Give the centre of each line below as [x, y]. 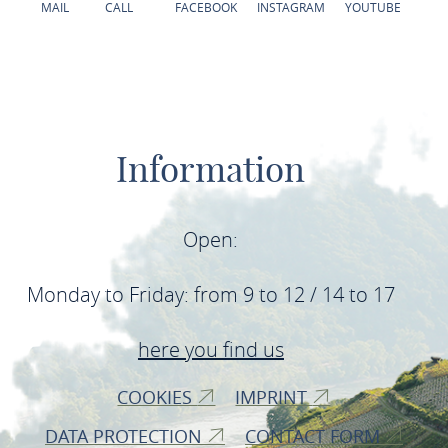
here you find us [210, 350]
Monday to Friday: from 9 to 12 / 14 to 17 [210, 295]
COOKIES [157, 397]
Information [211, 169]
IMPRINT [274, 397]
